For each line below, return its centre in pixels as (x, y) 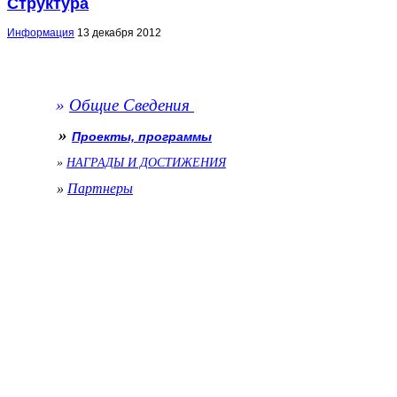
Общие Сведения (132, 105)
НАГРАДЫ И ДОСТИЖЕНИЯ (146, 162)
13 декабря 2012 (119, 32)
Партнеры (100, 188)
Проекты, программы (142, 136)
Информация (41, 32)
